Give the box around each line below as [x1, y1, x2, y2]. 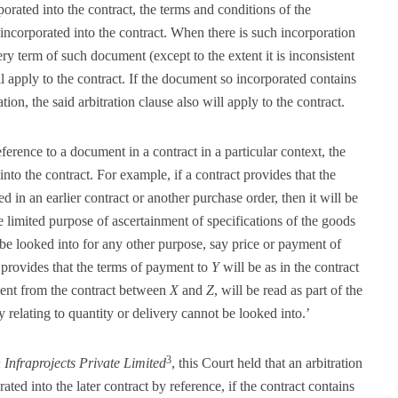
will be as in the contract [219, 259, 359, 275]
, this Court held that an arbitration [171, 355, 362, 370]
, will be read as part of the [214, 283, 362, 298]
